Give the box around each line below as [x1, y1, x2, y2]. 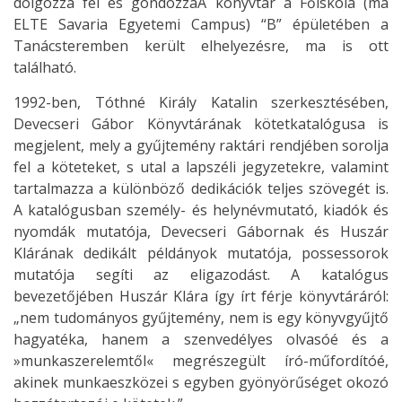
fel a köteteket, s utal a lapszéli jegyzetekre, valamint [13, 156, 389, 177]
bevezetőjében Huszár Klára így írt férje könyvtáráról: [13, 285, 389, 306]
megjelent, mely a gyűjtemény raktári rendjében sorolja [13, 135, 389, 155]
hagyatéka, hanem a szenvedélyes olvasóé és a [13, 328, 389, 349]
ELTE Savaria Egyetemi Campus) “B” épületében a [13, 13, 389, 34]
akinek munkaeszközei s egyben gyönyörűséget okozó [13, 371, 389, 392]
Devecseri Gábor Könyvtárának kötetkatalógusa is [13, 113, 389, 134]
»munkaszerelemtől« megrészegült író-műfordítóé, [13, 350, 389, 371]
